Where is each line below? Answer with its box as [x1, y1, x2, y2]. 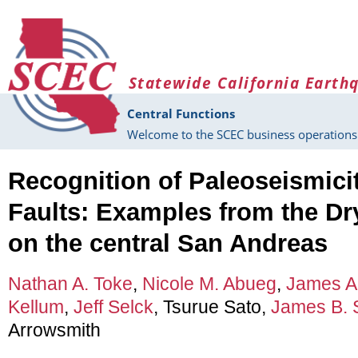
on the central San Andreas [8, 229, 328, 257]
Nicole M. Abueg [142, 273, 276, 295]
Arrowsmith [8, 320, 101, 341]
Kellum [8, 296, 64, 318]
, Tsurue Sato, [153, 296, 271, 318]
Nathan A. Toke [8, 273, 133, 295]
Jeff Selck [74, 296, 153, 318]
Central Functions [127, 105, 235, 122]
